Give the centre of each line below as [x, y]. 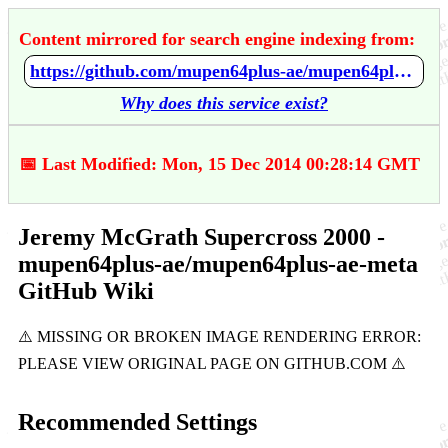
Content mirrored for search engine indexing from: [217, 39]
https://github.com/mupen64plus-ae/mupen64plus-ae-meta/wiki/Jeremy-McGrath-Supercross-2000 [403, 71]
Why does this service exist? [224, 103]
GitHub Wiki [86, 290]
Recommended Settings [137, 421]
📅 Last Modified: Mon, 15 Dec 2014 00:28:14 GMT [219, 164]
